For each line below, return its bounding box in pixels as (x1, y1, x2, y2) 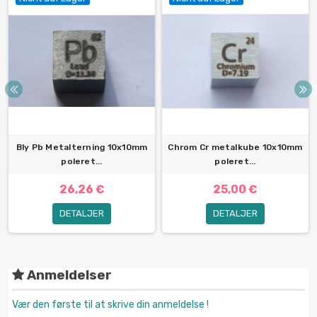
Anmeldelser (24, 267, 112, 284)
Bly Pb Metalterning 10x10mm (16, 142, 148, 153)
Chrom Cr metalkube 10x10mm (168, 142, 303, 153)
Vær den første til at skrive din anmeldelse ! (12, 299, 209, 311)
